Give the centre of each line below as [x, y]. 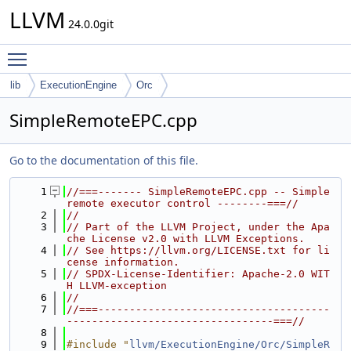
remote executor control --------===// [183, 203]
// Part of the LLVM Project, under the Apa [198, 227]
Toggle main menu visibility [107, 52]
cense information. [123, 262]
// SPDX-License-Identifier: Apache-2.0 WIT [198, 274]
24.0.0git [89, 24]
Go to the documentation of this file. [104, 160]
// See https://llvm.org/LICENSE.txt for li [198, 250]
